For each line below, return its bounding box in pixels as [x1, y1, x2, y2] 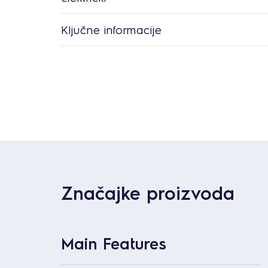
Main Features [61, 233, 166, 253]
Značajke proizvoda [61, 180, 234, 204]
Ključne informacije [61, 22, 162, 37]
